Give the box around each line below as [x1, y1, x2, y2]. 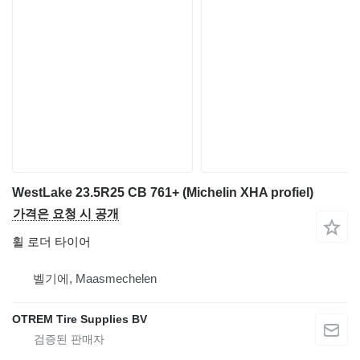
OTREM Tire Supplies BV [12, 312, 147, 325]
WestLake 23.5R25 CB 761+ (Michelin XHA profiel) [12, 185, 313, 199]
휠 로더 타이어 [12, 234, 91, 248]
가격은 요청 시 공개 [13, 206, 119, 220]
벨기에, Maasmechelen [33, 271, 157, 285]
